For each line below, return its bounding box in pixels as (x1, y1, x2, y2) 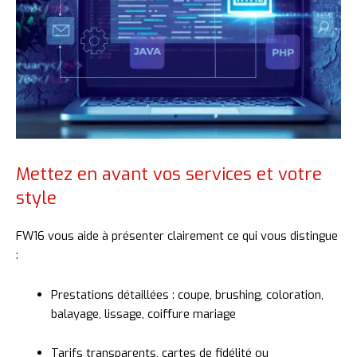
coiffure (147, 305, 193, 322)
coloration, (265, 286, 324, 303)
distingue (290, 228, 338, 244)
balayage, (50, 305, 104, 322)
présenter (112, 228, 167, 244)
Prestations (50, 286, 117, 303)
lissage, (104, 305, 147, 322)
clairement (167, 228, 227, 244)
